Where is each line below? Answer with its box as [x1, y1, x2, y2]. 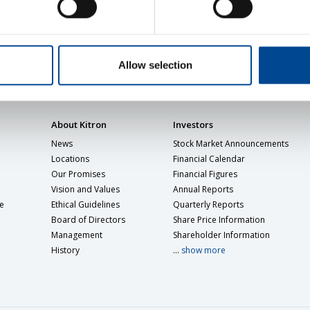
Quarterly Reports [172, 199, 244, 210]
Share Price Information [172, 214, 265, 226]
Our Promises [51, 168, 106, 180]
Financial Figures [172, 168, 237, 180]
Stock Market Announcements [172, 138, 289, 149]
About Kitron [51, 118, 107, 131]
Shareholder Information [172, 229, 270, 241]
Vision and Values [51, 183, 120, 195]
